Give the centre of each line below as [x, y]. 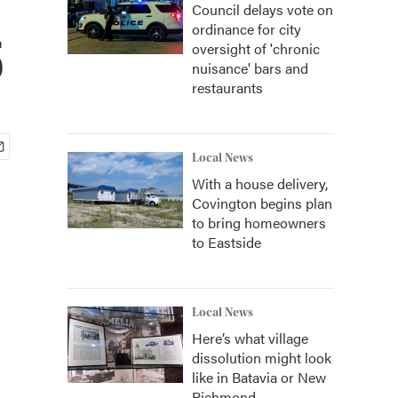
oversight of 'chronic [256, 48]
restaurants [227, 88]
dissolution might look [262, 358]
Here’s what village [250, 338]
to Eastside [227, 242]
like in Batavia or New [259, 377]
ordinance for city [247, 29]
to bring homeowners [259, 223]
